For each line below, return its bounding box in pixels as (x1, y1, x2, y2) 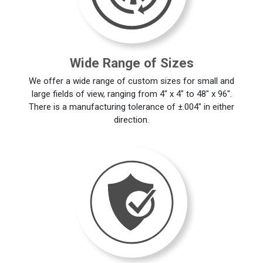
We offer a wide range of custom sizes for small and (29, 76, 234, 87)
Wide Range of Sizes (69, 55, 194, 70)
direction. (114, 114, 149, 126)
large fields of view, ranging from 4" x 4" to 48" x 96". (31, 89, 232, 100)
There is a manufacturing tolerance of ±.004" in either (29, 102, 234, 113)
